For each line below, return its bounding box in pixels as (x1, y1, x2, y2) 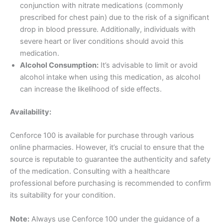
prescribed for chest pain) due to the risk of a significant (20, 13, 209, 22)
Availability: (10, 108, 51, 117)
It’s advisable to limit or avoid (99, 61, 198, 70)
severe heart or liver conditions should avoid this (20, 37, 184, 46)
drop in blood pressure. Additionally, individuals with (20, 25, 196, 34)
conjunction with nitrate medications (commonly (20, 1, 183, 10)
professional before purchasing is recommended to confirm (10, 179, 211, 188)
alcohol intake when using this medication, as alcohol (20, 73, 200, 82)
